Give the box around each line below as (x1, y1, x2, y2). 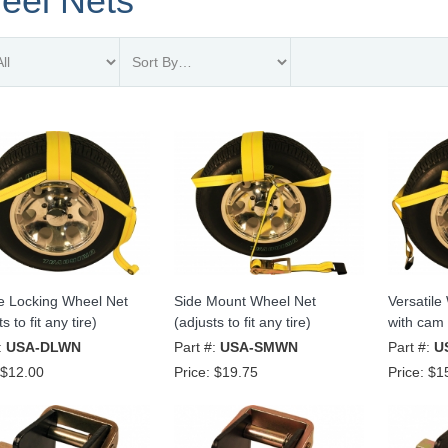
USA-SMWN (219, 339, 298, 356)
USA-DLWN (5, 339, 81, 356)
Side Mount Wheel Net (173, 293, 316, 310)
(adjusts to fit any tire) (173, 314, 311, 331)
